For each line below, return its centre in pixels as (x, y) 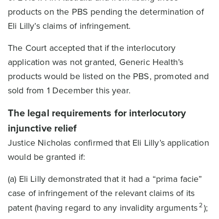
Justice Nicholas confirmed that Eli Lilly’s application (109, 143)
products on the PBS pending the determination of (106, 12)
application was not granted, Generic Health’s (96, 62)
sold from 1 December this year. (69, 90)
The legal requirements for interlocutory (97, 113)
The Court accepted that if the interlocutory (92, 48)
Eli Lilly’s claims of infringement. (69, 26)
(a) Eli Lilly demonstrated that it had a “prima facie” (105, 179)
